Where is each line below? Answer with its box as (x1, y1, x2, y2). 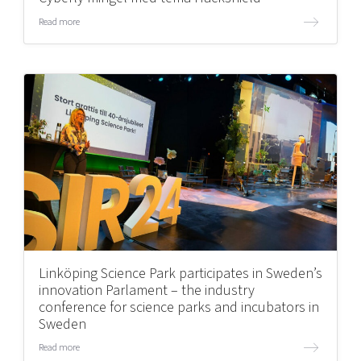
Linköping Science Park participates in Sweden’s (38, 263, 322, 284)
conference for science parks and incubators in (38, 297, 319, 317)
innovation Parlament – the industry (38, 280, 255, 301)
